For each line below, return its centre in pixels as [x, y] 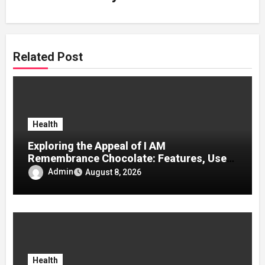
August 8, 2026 [114, 172]
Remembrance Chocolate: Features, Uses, [132, 159]
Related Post [48, 57]
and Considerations [77, 171]
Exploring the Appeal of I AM [97, 146]
